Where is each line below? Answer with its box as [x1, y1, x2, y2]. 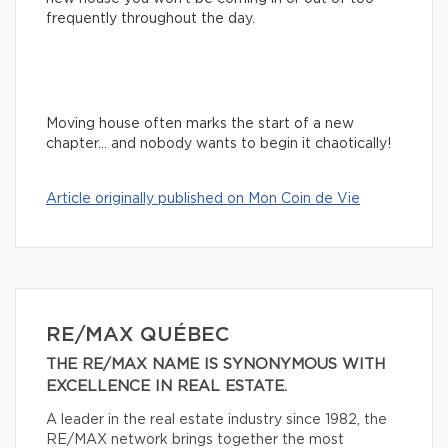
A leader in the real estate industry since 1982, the [46, 412, 387, 427]
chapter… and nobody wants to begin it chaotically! [46, 136, 391, 151]
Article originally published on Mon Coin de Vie [46, 191, 360, 206]
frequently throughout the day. [46, 11, 255, 26]
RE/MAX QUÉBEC [46, 324, 229, 345]
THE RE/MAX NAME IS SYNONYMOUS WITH [46, 356, 385, 372]
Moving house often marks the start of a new [46, 116, 354, 131]
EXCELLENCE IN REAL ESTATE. [46, 378, 287, 394]
